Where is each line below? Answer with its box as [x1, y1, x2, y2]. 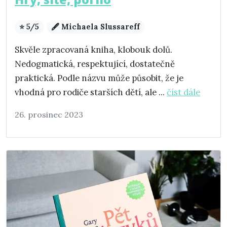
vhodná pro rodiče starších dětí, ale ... [15, 87, 167, 98]
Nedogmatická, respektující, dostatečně [15, 58, 175, 70]
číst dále [167, 87, 200, 98]
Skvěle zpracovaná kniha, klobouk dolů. [15, 44, 172, 56]
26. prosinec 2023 [15, 109, 83, 120]
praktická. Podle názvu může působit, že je [15, 72, 183, 84]
